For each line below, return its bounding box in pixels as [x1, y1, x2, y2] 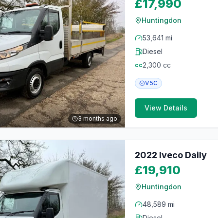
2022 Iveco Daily [135, 150, 207, 160]
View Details [145, 104, 187, 112]
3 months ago [78, 115, 117, 122]
